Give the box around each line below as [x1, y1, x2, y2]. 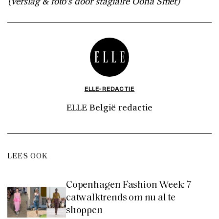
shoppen [66, 206, 103, 216]
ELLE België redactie [66, 101, 153, 113]
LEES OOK [7, 153, 48, 161]
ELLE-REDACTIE [84, 84, 135, 93]
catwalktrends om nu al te [66, 193, 176, 203]
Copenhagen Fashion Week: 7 [66, 180, 192, 191]
